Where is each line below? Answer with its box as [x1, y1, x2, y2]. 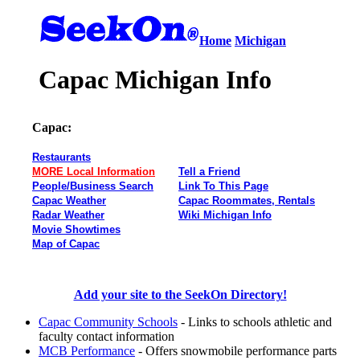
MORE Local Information [32, 165, 155, 178]
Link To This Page [178, 179, 268, 192]
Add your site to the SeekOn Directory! [73, 287, 287, 301]
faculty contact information [39, 329, 174, 343]
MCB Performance [39, 343, 135, 358]
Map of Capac [32, 237, 100, 250]
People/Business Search [32, 179, 153, 192]
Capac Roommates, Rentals [178, 194, 315, 207]
